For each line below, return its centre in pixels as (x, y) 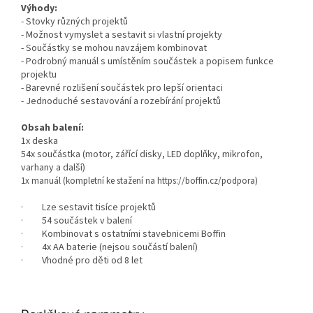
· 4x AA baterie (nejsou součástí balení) (109, 248)
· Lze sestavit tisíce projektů (88, 208)
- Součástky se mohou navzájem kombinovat (114, 49)
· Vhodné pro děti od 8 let (82, 261)
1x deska (39, 141)
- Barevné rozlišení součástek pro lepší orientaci (122, 88)
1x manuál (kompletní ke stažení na (89, 181)
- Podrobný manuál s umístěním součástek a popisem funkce (147, 62)
